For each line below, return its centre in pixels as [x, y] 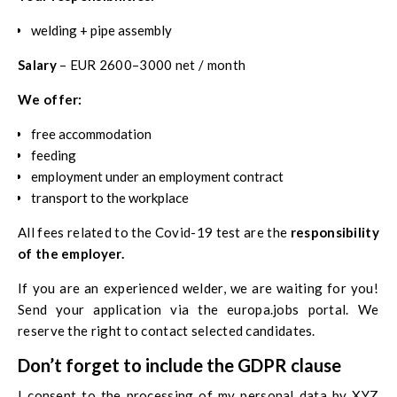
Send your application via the [122, 309]
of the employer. [71, 253]
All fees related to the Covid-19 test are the [154, 232]
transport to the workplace [110, 197]
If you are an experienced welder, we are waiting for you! [198, 288]
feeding [54, 155]
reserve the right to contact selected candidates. [167, 330]
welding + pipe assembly [101, 30]
